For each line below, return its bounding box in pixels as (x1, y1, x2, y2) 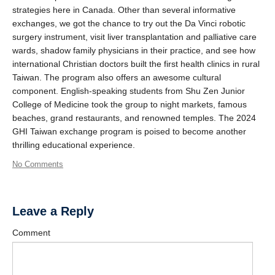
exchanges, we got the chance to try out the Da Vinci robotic (12, 18, 246, 29)
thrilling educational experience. (12, 140, 135, 150)
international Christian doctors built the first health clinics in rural (12, 59, 260, 69)
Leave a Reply (12, 204, 94, 219)
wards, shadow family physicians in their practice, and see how (12, 45, 255, 56)
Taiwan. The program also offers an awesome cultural (12, 72, 221, 83)
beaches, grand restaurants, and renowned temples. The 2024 (12, 113, 256, 123)
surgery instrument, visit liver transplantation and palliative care (12, 32, 257, 42)
